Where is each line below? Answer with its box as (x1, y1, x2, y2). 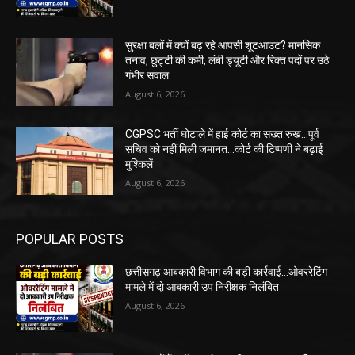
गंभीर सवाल (125, 69, 170, 82)
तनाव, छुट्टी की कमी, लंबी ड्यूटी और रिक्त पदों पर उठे (125, 54, 330, 67)
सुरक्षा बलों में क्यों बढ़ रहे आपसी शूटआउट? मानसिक (125, 39, 321, 52)
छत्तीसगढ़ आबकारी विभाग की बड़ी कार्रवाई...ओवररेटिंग (125, 265, 328, 278)
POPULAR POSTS (16, 230, 124, 247)
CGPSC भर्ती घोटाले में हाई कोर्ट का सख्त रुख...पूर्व (125, 128, 320, 141)
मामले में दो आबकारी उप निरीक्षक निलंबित (125, 280, 280, 293)
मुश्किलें (125, 158, 154, 171)
